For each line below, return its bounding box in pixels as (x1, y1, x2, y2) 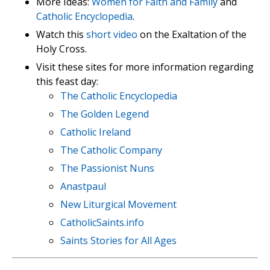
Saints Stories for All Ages (60, 234, 177, 248)
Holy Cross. (36, 42, 87, 56)
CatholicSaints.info (60, 216, 144, 230)
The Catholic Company (60, 143, 162, 157)
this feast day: (36, 75, 98, 89)
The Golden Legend (60, 107, 149, 121)
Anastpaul (60, 180, 106, 193)
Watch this (36, 28, 86, 42)
